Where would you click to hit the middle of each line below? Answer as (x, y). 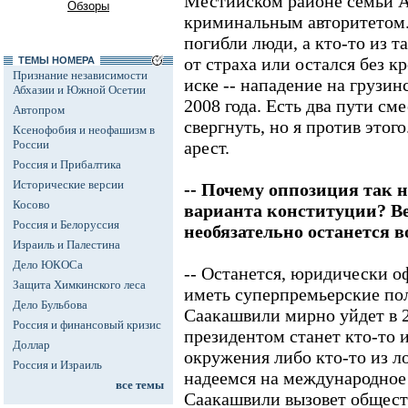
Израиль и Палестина (66, 245)
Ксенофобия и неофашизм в (84, 130)
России (31, 144)
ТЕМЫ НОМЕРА (56, 60)
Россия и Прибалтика (67, 164)
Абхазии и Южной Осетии (79, 90)
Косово (31, 204)
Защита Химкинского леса (79, 285)
